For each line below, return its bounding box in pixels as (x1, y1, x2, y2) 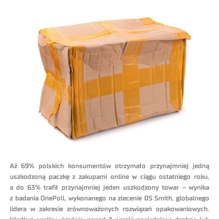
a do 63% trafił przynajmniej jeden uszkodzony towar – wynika (10, 184, 209, 192)
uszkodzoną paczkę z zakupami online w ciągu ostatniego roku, (10, 174, 209, 181)
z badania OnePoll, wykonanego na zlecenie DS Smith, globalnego (10, 195, 209, 202)
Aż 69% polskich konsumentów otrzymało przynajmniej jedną (10, 163, 209, 170)
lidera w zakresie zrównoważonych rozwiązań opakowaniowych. (10, 206, 209, 213)
